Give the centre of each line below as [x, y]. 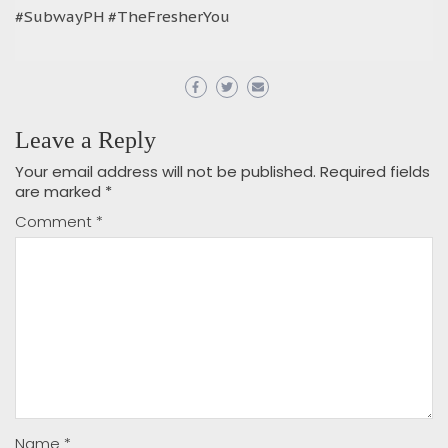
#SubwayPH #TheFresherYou [122, 16]
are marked [60, 191]
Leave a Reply [85, 139]
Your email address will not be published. [165, 171]
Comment [55, 221]
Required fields [375, 171]
